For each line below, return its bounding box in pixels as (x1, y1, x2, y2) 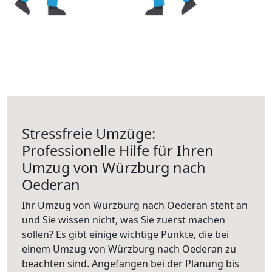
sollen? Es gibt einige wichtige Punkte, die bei (22, 228, 229, 241)
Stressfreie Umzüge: (22, 124, 155, 143)
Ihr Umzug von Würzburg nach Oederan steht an (22, 199, 248, 212)
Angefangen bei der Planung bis (92, 257, 239, 270)
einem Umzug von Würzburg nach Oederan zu (22, 242, 236, 256)
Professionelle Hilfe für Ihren (22, 141, 214, 160)
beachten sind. (22, 257, 92, 270)
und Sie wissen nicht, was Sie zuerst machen (22, 213, 225, 226)
